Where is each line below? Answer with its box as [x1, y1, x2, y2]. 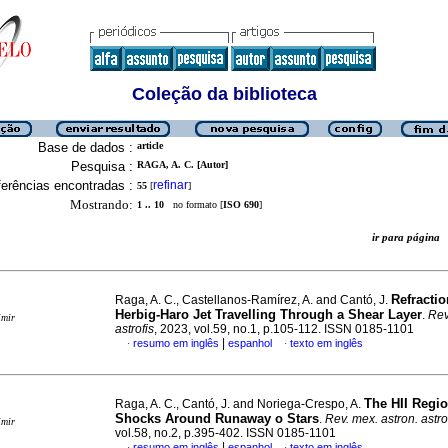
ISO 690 [223, 199, 259, 210]
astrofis [115, 322, 154, 336]
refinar [153, 178, 188, 192]
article [137, 140, 163, 151]
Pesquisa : [71, 159, 133, 174]
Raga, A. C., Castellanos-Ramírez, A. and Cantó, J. [115, 293, 391, 307]
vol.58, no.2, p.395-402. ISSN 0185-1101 [115, 426, 336, 440]
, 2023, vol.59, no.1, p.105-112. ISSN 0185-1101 [154, 322, 414, 336]
